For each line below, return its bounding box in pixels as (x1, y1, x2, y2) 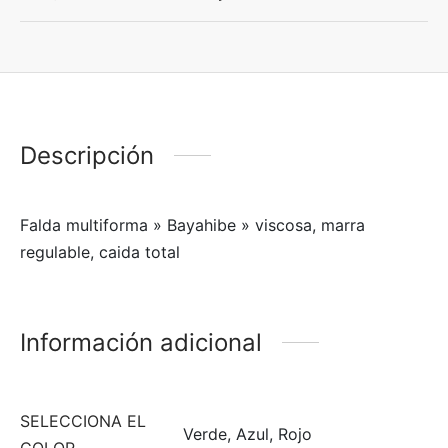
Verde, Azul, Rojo (183, 423, 312, 444)
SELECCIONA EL (20, 410, 146, 431)
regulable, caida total (20, 241, 180, 262)
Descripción (20, 140, 154, 170)
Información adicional (20, 327, 262, 357)
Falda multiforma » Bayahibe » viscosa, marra (20, 214, 365, 235)
